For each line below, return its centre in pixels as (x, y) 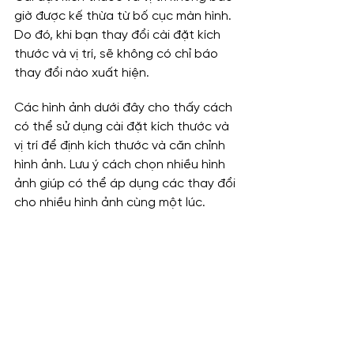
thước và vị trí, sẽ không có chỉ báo (118, 55)
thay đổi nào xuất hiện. (82, 73)
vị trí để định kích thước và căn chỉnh (121, 146)
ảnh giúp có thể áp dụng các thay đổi (126, 184)
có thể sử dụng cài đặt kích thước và (123, 127)
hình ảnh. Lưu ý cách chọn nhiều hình (121, 165)
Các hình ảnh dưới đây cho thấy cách (125, 108)
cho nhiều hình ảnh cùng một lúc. (110, 203)
